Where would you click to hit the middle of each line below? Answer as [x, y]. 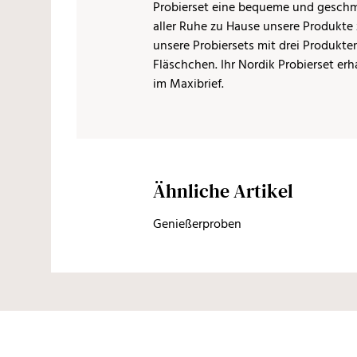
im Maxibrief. [188, 84]
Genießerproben [197, 225]
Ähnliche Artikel [223, 191]
